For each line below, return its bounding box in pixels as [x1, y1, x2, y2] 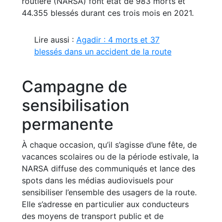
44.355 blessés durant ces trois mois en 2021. [22, 8, 194, 18]
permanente [22, 114, 113, 134]
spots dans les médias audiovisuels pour [22, 175, 173, 186]
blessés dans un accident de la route [34, 47, 171, 57]
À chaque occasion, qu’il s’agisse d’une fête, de [22, 140, 197, 150]
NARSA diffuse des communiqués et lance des [22, 164, 195, 174]
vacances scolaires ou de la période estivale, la [22, 152, 199, 162]
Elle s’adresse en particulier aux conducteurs [22, 199, 189, 210]
